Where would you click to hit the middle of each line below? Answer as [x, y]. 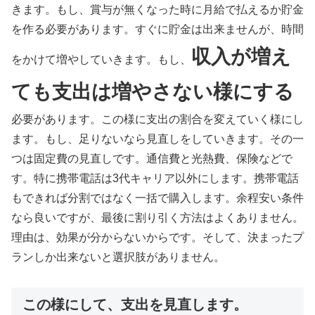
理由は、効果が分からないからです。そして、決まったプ [157, 238]
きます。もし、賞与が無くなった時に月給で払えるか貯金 [157, 10]
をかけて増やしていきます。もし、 [101, 60]
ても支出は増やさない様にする [153, 92]
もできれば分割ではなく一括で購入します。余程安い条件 [157, 198]
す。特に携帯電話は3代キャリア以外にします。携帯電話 [155, 179]
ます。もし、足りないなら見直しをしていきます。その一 [157, 139]
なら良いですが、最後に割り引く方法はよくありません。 [157, 218]
